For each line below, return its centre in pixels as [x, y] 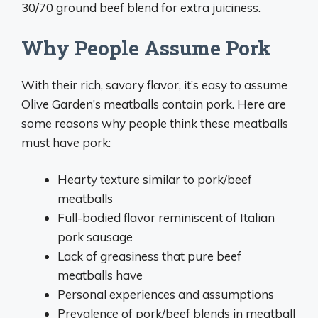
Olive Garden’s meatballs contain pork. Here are [154, 104]
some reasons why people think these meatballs [155, 123]
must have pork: [66, 142]
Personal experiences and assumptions [166, 294]
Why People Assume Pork [146, 48]
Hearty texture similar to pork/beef [155, 179]
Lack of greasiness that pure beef [149, 256]
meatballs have [100, 275]
